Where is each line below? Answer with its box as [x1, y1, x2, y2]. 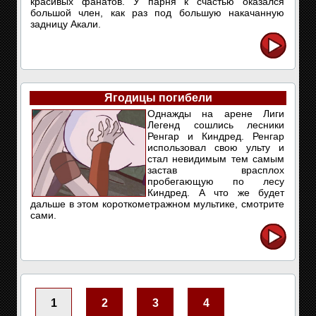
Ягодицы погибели [104, 92, 212, 104]
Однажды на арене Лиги [147, 108, 284, 119]
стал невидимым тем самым [147, 153, 284, 164]
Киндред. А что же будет [147, 187, 284, 198]
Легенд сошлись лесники [147, 119, 284, 130]
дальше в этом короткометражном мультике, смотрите [30, 198, 284, 209]
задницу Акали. [30, 18, 101, 30]
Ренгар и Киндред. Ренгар [147, 130, 284, 142]
